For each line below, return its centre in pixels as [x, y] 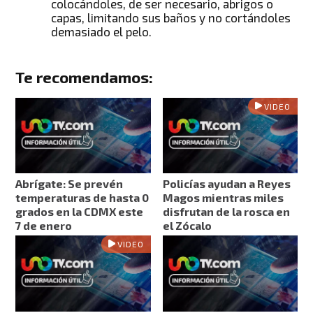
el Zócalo [187, 226]
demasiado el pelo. [102, 31]
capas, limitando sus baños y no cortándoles [171, 17]
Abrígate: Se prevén [70, 184]
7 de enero [44, 226]
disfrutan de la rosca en [226, 212]
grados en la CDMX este [80, 212]
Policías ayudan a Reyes [226, 184]
